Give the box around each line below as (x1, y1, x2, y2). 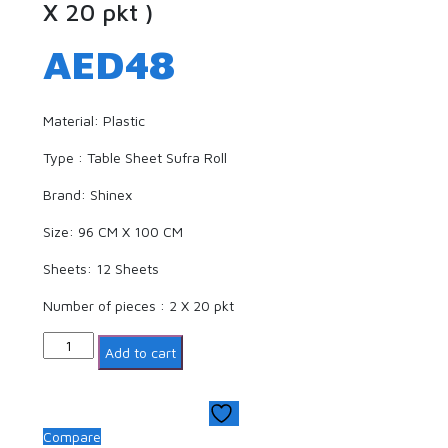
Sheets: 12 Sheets (43, 260, 160, 278)
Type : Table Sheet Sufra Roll (43, 149, 228, 167)
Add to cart (105, 344, 177, 362)
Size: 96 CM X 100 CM (43, 223, 184, 241)
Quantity (42, 333, 98, 351)
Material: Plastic (43, 112, 146, 130)
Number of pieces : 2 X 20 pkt (43, 297, 235, 315)
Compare (43, 428, 102, 446)
